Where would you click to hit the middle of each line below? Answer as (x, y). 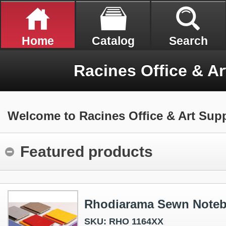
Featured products (87, 152)
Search (188, 41)
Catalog (113, 41)
